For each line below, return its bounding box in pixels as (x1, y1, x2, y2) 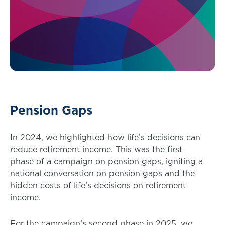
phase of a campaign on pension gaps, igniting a (10, 156, 203, 167)
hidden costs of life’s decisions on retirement (10, 180, 186, 191)
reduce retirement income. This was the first (10, 144, 182, 155)
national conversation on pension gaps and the (10, 168, 195, 179)
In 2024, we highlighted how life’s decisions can (10, 132, 200, 143)
